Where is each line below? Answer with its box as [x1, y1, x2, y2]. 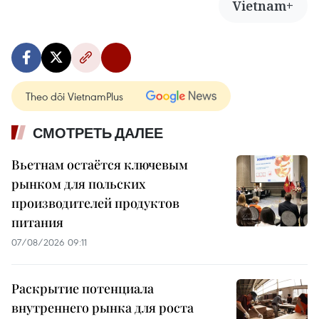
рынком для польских [11, 174, 145, 192]
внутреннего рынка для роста [11, 298, 194, 316]
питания [11, 213, 63, 231]
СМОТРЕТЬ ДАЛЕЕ [33, 124, 163, 142]
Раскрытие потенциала [11, 279, 154, 297]
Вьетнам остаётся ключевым [11, 155, 188, 173]
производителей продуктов [11, 194, 179, 211]
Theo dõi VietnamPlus [26, 88, 123, 103]
